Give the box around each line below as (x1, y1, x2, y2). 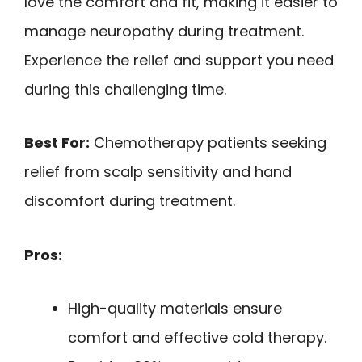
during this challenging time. (24, 78, 226, 99)
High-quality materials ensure (68, 298, 282, 319)
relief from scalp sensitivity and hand (24, 162, 292, 183)
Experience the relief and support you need (24, 49, 334, 70)
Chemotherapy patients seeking (90, 133, 326, 154)
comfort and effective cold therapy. (68, 327, 326, 348)
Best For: (24, 133, 90, 154)
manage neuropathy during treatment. (24, 20, 304, 41)
